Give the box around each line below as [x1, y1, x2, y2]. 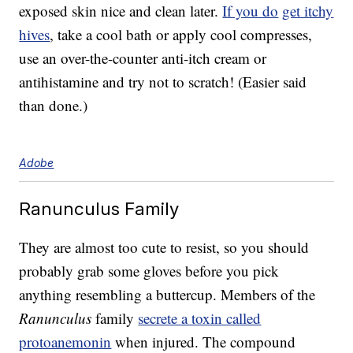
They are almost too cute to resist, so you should [19, 237, 310, 258]
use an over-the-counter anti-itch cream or [19, 48, 267, 69]
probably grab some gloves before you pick [19, 261, 280, 281]
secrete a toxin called [138, 308, 262, 329]
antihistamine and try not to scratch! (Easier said [19, 72, 307, 92]
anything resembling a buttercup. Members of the [19, 284, 316, 305]
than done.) [19, 95, 88, 116]
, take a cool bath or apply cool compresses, [50, 24, 313, 45]
